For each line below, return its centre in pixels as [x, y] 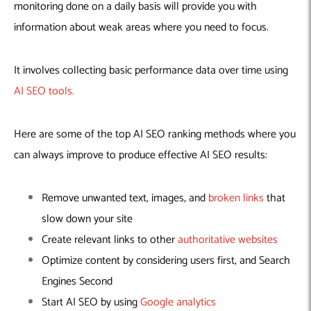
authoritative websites [228, 239]
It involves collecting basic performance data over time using [151, 70]
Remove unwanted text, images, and [125, 198]
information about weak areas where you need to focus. [143, 27]
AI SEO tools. [44, 91]
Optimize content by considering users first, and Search [166, 260]
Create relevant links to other [110, 239]
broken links [236, 198]
